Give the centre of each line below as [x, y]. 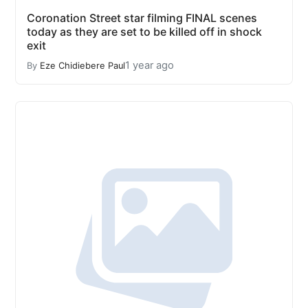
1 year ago [150, 65]
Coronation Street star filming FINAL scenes [142, 18]
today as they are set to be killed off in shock [144, 32]
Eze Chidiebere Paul [82, 65]
